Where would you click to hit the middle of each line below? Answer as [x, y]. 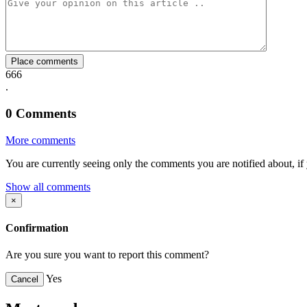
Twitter [91, 14]
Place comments [45, 62]
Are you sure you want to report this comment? [107, 255]
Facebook [80, 14]
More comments [40, 140]
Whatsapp [109, 14]
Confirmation [37, 228]
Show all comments [48, 186]
